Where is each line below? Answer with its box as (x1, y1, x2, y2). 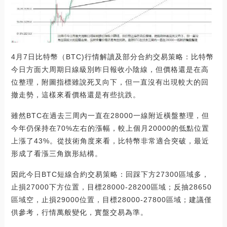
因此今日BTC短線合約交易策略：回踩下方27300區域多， (11, 170, 209, 178)
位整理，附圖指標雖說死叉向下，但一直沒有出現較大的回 (11, 78, 209, 86)
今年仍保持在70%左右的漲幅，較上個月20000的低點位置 (11, 124, 209, 132)
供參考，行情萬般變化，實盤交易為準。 (11, 208, 148, 216)
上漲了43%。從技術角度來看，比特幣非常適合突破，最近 (11, 137, 209, 145)
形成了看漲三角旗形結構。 (11, 149, 102, 158)
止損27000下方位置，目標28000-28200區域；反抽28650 (11, 183, 212, 191)
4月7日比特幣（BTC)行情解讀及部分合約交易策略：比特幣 (11, 53, 214, 61)
